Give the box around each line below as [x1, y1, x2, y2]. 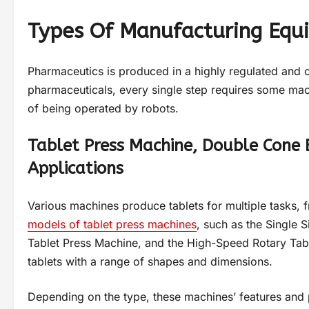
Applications [28, 159, 123, 179]
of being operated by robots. [28, 101, 179, 116]
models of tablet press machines [28, 217, 197, 232]
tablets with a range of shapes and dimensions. [28, 255, 276, 269]
